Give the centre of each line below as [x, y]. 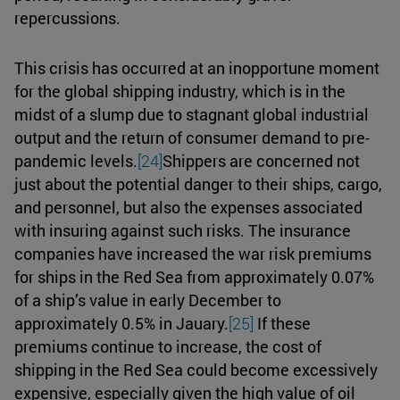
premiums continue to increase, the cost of [168, 346]
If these [282, 323]
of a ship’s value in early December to [148, 300]
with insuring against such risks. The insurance [183, 230]
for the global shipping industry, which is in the [180, 91]
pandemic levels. [76, 160]
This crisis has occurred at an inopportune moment [197, 67]
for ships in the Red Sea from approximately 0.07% [194, 276]
